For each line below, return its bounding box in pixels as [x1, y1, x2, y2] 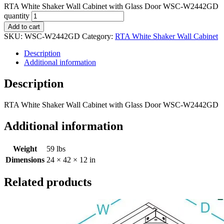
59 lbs [46, 144, 65, 153]
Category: [82, 31, 115, 40]
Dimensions [5, 155, 44, 164]
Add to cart [8, 22, 40, 30]
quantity [4, 11, 29, 20]
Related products [4, 175, 91, 189]
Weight [13, 144, 37, 153]
